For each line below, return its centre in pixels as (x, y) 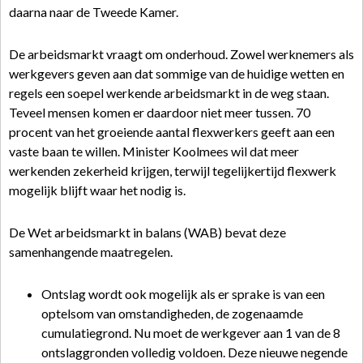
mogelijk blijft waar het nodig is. (97, 190)
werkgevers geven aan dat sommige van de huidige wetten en (177, 73)
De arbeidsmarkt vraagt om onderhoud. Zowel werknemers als (181, 54)
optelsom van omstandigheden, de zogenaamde (172, 313)
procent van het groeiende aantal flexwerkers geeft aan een (172, 132)
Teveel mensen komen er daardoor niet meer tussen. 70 (160, 112)
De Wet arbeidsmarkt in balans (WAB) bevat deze (147, 232)
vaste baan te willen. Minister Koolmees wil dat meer (154, 151)
